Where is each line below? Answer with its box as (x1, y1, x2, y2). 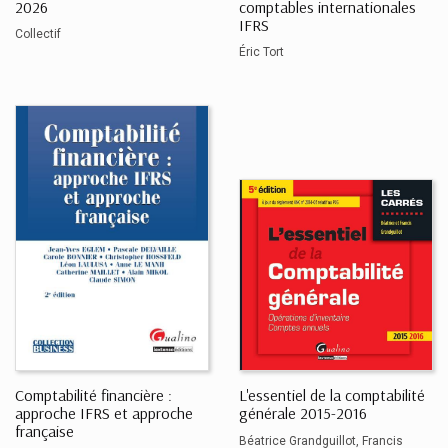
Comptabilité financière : (15, 385, 172, 406)
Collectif (15, 27, 61, 42)
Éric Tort (239, 45, 284, 60)
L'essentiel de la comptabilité (239, 385, 425, 406)
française (15, 421, 74, 442)
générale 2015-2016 (239, 403, 367, 424)
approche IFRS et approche (15, 403, 193, 424)
